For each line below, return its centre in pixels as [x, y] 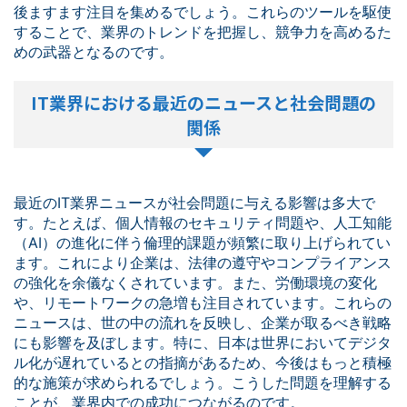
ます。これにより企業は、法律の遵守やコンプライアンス [203, 263]
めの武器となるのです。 [94, 52]
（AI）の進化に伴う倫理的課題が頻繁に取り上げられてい [202, 243]
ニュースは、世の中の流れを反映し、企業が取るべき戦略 [203, 323]
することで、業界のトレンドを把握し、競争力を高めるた [203, 32]
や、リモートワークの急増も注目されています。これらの [203, 303]
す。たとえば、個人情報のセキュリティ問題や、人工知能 [203, 223]
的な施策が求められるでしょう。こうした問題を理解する [203, 382]
